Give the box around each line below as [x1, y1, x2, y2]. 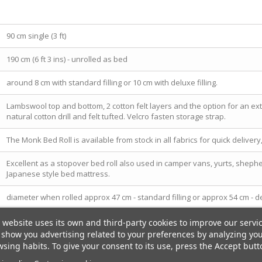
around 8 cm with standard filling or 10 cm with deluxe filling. [6, 77, 218, 88]
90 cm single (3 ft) [6, 30, 66, 41]
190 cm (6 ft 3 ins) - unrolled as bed [6, 53, 127, 64]
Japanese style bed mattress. [6, 168, 110, 179]
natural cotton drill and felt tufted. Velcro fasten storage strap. [6, 111, 226, 122]
